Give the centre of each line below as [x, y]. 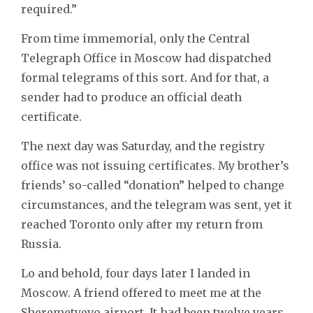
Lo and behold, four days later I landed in [136, 274]
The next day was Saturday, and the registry [143, 146]
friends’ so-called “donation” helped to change [153, 185]
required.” [49, 9]
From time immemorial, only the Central [136, 39]
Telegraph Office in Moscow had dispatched [146, 58]
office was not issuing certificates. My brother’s [155, 166]
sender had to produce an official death [131, 97]
